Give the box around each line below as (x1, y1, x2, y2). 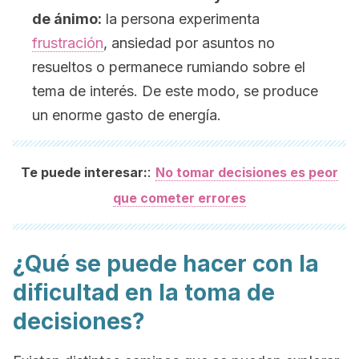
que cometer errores (113, 190, 246, 206)
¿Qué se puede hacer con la (13, 250, 319, 277)
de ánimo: (32, 10, 102, 27)
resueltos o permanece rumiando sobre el (32, 58, 305, 75)
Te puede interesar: (21, 164, 147, 180)
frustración (32, 34, 103, 51)
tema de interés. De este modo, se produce (32, 83, 318, 99)
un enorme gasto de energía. (32, 107, 221, 123)
